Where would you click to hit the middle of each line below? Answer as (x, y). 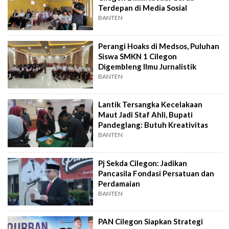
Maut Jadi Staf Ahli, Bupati (146, 115)
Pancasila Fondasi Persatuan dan (156, 173)
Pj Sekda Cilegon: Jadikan (143, 163)
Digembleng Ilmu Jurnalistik (147, 66)
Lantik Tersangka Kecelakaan (151, 105)
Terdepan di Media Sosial (143, 8)
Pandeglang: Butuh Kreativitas (153, 125)
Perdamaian (119, 183)
